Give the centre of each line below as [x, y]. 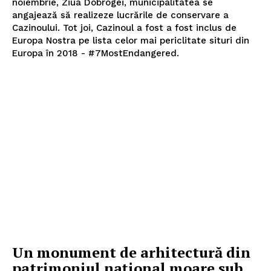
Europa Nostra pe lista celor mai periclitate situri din [131, 40]
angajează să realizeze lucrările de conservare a [120, 15]
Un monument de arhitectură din [131, 253]
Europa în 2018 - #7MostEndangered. [96, 53]
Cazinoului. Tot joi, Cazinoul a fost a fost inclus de [124, 28]
